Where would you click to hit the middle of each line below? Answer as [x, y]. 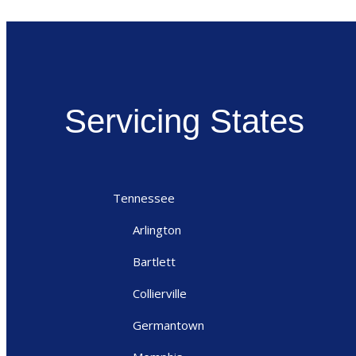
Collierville [160, 293]
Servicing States [184, 121]
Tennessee [144, 197]
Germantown [168, 325]
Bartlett [154, 261]
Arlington [157, 229]
